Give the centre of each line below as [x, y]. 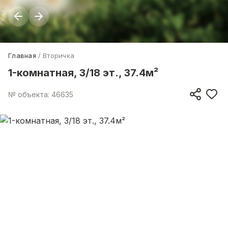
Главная [22, 55]
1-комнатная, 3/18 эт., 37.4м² [83, 73]
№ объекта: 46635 [41, 94]
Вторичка [59, 55]
